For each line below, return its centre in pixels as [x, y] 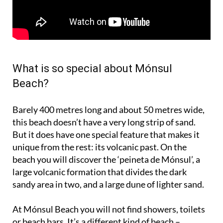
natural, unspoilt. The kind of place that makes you [109, 215]
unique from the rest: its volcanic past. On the [100, 128]
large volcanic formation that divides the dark [100, 153]
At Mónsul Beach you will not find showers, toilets [109, 190]
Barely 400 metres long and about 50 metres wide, [109, 91]
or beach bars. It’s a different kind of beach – [96, 203]
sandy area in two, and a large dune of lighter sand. [108, 166]
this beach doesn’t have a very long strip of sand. [104, 103]
